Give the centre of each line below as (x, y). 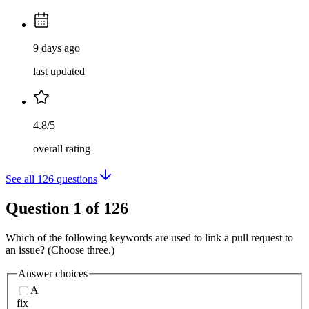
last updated (59, 72)
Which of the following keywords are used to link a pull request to (149, 237)
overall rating (62, 149)
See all (21, 179)
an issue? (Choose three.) (60, 250)
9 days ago (57, 48)
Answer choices (53, 273)
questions (76, 179)
